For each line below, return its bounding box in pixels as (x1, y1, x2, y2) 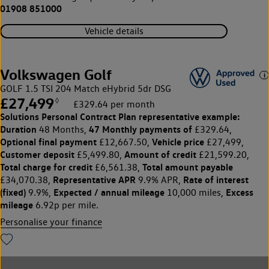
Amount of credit (124, 148, 196, 160)
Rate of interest (183, 173, 249, 186)
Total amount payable (142, 160, 233, 173)
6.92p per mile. (33, 199, 98, 211)
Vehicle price (152, 135, 204, 148)
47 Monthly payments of (89, 122, 192, 135)
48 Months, (37, 123, 89, 135)
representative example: (136, 110, 240, 122)
